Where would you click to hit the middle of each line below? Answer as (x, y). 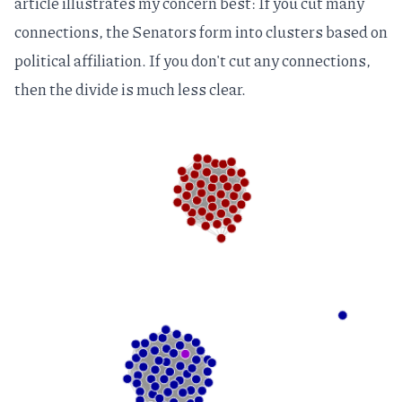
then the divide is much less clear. (130, 88)
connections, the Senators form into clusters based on (201, 31)
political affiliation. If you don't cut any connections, (192, 60)
